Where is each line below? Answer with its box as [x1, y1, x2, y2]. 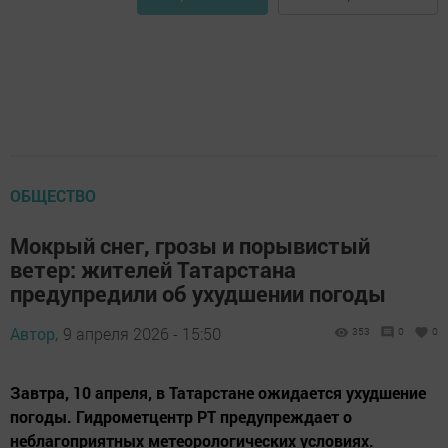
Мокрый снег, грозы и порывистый [10, 231, 370, 261]
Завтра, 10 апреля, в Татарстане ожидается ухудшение [10, 382, 426, 404]
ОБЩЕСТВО [10, 185, 96, 207]
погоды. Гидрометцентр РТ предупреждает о [10, 406, 352, 428]
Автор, [10, 323, 58, 345]
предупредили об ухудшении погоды [10, 279, 386, 309]
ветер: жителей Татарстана [10, 255, 296, 285]
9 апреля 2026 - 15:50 [63, 323, 221, 345]
